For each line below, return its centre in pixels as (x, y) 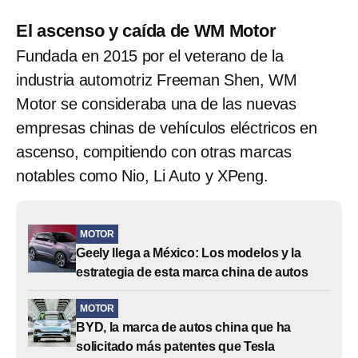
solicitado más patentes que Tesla (175, 346)
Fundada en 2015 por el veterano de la (150, 56)
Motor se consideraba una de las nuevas (156, 103)
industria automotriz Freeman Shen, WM (157, 80)
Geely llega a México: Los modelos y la (189, 253)
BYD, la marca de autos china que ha (184, 327)
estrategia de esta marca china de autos (192, 272)
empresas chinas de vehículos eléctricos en (167, 127)
